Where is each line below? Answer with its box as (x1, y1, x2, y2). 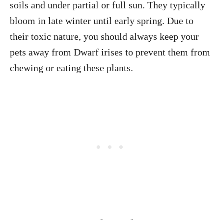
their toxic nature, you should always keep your (10, 31, 199, 42)
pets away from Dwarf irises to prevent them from (10, 47, 210, 57)
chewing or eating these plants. (10, 62, 133, 73)
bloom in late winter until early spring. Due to (10, 15, 193, 26)
